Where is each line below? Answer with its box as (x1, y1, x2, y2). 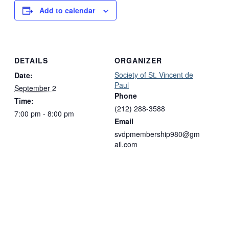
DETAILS (14, 55, 48, 65)
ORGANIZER (114, 55, 162, 65)
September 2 (14, 82, 56, 93)
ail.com (114, 139, 138, 149)
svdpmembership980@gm (114, 128, 200, 139)
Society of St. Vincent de (114, 69, 193, 80)
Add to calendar (39, 5, 95, 16)
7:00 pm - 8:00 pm (14, 108, 74, 119)
